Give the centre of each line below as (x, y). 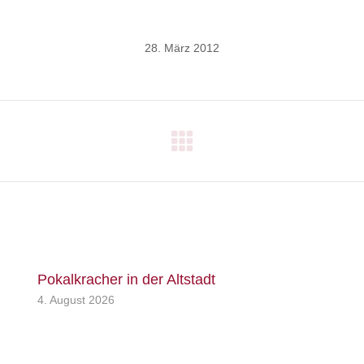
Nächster (247, 149)
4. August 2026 (76, 300)
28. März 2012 (182, 48)
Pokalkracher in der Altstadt (127, 279)
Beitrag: (243, 167)
